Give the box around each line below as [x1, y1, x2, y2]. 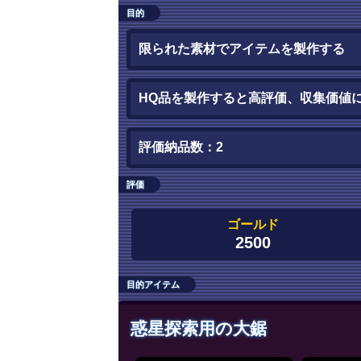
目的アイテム [127, 279, 180, 289]
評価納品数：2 [139, 139, 223, 154]
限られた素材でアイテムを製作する [139, 41, 345, 56]
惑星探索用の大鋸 [131, 318, 267, 338]
